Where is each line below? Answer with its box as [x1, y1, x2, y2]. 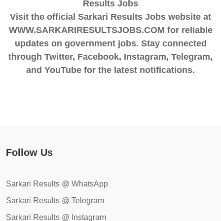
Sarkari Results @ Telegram [6, 196, 104, 205]
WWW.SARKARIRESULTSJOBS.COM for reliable [8, 25, 213, 35]
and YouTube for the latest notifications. [26, 65, 195, 75]
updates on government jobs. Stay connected [14, 38, 207, 48]
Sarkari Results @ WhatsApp [6, 179, 108, 188]
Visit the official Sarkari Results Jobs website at [10, 11, 211, 22]
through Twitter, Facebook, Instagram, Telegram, [8, 51, 213, 62]
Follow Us [6, 147, 53, 158]
